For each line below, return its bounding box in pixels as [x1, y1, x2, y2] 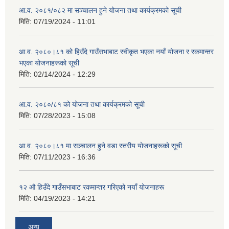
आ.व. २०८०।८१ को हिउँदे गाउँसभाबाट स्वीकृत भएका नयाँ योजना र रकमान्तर [19, 47, 214, 56]
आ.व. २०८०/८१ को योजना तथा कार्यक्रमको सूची [19, 100, 145, 108]
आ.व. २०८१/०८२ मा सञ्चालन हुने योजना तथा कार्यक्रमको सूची [19, 6, 181, 14]
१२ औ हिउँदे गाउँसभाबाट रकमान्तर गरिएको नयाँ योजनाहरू [19, 182, 164, 191]
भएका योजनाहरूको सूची [19, 58, 79, 67]
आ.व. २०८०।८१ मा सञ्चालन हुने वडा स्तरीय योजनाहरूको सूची [19, 141, 182, 150]
